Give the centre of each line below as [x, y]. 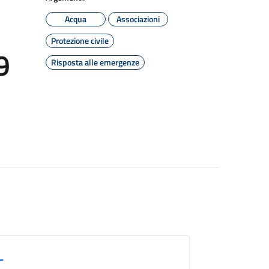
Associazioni [138, 19]
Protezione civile [80, 41]
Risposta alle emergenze [95, 62]
